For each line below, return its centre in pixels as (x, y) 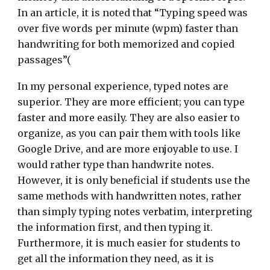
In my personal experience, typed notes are (123, 86)
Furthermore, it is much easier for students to (129, 243)
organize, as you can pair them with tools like (129, 133)
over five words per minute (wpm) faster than (128, 28)
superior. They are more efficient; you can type (131, 102)
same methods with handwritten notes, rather (130, 196)
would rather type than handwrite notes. (116, 165)
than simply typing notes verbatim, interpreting (135, 212)
